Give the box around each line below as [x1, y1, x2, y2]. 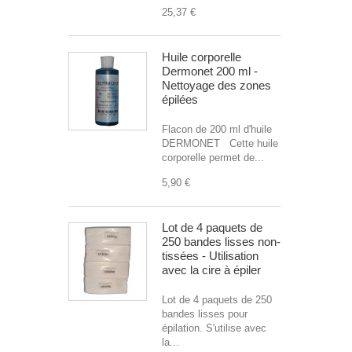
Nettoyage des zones [162, 79, 271, 92]
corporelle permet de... [162, 152, 264, 163]
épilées [162, 93, 198, 106]
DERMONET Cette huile [162, 137, 278, 149]
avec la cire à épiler [162, 263, 261, 277]
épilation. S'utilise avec [162, 322, 266, 334]
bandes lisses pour [162, 308, 247, 320]
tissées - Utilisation [162, 249, 258, 262]
